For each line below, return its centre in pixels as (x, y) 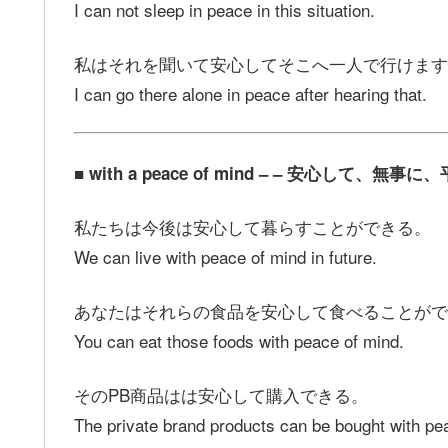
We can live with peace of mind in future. (225, 256)
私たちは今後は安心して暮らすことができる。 (252, 226)
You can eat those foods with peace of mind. (239, 340)
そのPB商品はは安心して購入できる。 (221, 394)
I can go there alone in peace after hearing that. (250, 93)
